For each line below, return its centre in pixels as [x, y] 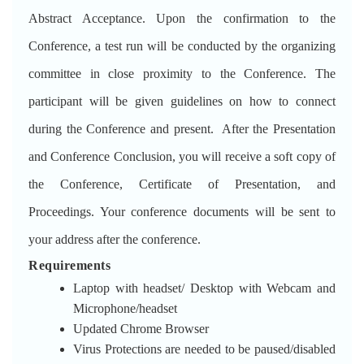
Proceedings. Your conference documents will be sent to [182, 212]
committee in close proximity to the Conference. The [182, 74]
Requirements [69, 265]
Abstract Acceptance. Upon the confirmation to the [182, 18]
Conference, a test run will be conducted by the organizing [182, 46]
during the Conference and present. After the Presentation [182, 129]
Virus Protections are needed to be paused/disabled [204, 349]
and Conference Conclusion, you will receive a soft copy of [182, 156]
